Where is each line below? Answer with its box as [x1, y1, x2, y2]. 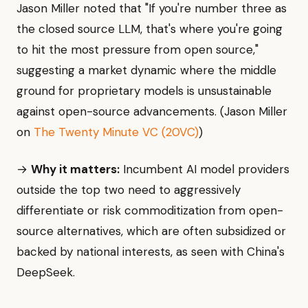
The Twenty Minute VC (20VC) [34, 124, 199, 140]
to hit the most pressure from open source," [16, 42, 258, 58]
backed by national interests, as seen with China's [16, 244, 285, 260]
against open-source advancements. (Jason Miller [16, 104, 287, 120]
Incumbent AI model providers [120, 162, 289, 177]
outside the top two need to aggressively [16, 182, 241, 198]
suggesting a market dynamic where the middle [16, 63, 276, 78]
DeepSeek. [16, 265, 75, 280]
